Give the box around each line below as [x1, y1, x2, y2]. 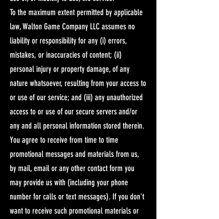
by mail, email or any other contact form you [10, 163, 134, 173]
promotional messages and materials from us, [10, 149, 139, 159]
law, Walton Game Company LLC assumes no [10, 21, 135, 31]
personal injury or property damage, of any [10, 64, 130, 74]
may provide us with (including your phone [10, 177, 128, 187]
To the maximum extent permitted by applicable [10, 7, 143, 17]
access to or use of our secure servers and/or [10, 106, 137, 116]
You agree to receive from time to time [10, 134, 118, 145]
